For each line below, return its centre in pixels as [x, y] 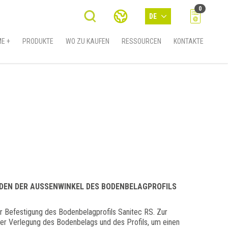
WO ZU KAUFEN [88, 41]
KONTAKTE [189, 41]
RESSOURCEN [141, 41]
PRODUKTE [38, 41]
